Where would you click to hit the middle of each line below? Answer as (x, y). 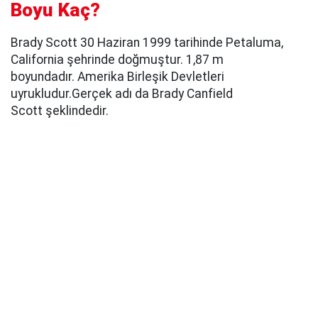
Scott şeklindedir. (60, 110)
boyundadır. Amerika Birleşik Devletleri (117, 76)
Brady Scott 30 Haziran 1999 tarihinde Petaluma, (147, 42)
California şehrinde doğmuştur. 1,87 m (117, 59)
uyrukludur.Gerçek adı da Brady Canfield (122, 93)
